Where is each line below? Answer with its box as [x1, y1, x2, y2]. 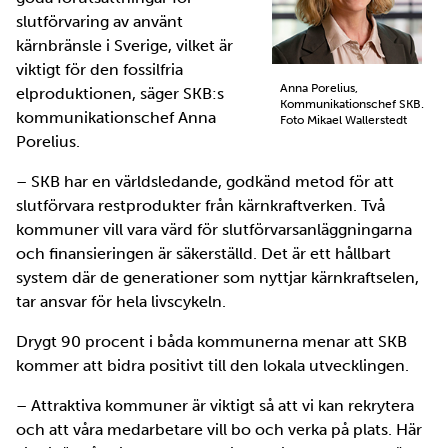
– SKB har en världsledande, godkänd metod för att [16, 171, 394, 191]
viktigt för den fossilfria [16, 59, 183, 79]
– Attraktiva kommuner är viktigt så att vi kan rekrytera [16, 395, 414, 415]
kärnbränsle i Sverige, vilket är [16, 35, 233, 55]
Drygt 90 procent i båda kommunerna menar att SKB [16, 331, 407, 351]
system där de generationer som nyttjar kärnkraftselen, [16, 267, 419, 287]
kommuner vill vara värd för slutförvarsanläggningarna [16, 219, 412, 239]
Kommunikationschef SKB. [280, 96, 424, 111]
